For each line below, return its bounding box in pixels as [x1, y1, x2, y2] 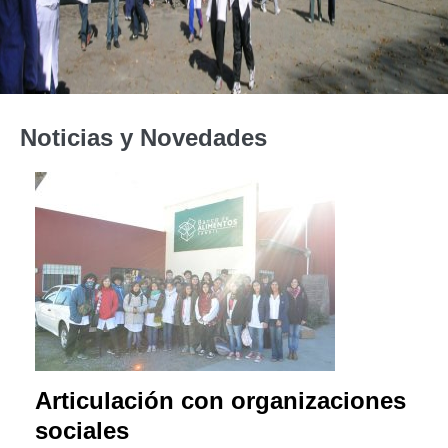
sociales [35, 417, 129, 445]
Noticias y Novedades [20, 124, 267, 152]
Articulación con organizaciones [35, 387, 406, 415]
